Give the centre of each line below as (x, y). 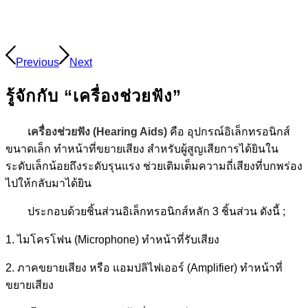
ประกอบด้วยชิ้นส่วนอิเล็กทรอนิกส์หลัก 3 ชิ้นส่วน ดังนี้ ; (156, 211)
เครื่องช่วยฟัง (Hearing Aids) (97, 131)
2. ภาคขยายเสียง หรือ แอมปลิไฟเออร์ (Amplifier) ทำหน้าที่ (144, 267)
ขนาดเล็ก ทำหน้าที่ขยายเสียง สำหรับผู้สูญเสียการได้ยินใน (142, 148)
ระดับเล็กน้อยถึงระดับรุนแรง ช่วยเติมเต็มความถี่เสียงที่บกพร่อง (154, 166)
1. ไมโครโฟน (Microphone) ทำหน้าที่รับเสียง (112, 239)
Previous (37, 62)
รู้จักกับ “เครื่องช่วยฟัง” (93, 96)
